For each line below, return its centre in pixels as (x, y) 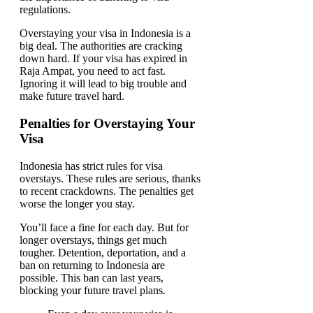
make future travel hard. (72, 96)
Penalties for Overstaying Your (107, 123)
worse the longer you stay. (77, 203)
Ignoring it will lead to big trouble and (103, 84)
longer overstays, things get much (93, 240)
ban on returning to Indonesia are (92, 265)
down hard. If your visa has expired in (103, 59)
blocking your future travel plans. (93, 290)
